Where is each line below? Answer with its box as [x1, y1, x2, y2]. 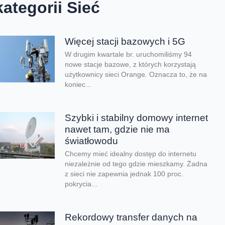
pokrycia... [65, 180, 98, 188]
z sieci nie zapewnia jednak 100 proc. [65, 170, 184, 178]
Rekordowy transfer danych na [65, 211, 198, 222]
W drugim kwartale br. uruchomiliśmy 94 [65, 51, 192, 58]
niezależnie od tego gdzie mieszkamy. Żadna [65, 160, 208, 168]
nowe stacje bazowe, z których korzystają [65, 61, 196, 68]
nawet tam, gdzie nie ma [65, 124, 170, 135]
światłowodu [65, 135, 119, 146]
